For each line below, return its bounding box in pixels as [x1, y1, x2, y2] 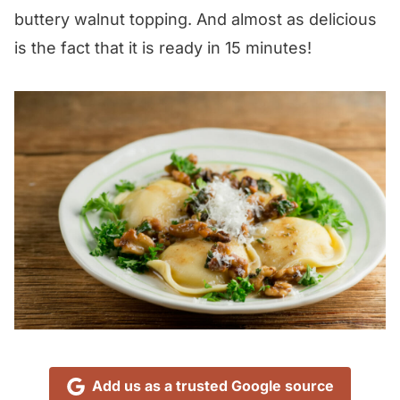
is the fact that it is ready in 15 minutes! [14, 37, 312, 57]
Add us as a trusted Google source [91, 377, 334, 396]
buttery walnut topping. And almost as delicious [14, 9, 377, 29]
